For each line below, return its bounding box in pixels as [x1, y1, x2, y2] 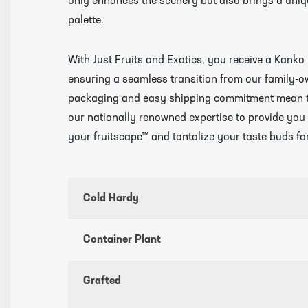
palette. [67, 15, 104, 27]
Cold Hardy [83, 193, 140, 205]
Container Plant [83, 234, 162, 246]
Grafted [83, 276, 122, 287]
